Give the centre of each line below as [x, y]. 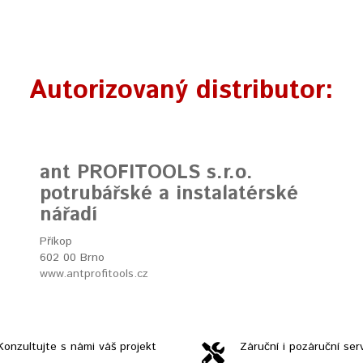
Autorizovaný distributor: [181, 91]
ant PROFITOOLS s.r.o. [146, 173]
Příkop [56, 242]
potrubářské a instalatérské [169, 194]
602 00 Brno [72, 258]
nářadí [68, 215]
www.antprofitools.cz [94, 274]
